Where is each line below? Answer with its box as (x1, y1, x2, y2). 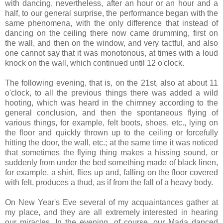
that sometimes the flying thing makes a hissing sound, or (5, 148, 218, 157)
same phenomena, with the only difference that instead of (5, 18, 218, 27)
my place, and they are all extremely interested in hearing (5, 208, 218, 217)
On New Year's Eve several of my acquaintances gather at (5, 198, 218, 207)
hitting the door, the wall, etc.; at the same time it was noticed (5, 138, 218, 147)
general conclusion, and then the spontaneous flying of (5, 108, 218, 117)
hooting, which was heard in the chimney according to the (5, 98, 218, 107)
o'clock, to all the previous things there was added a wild (5, 88, 218, 97)
